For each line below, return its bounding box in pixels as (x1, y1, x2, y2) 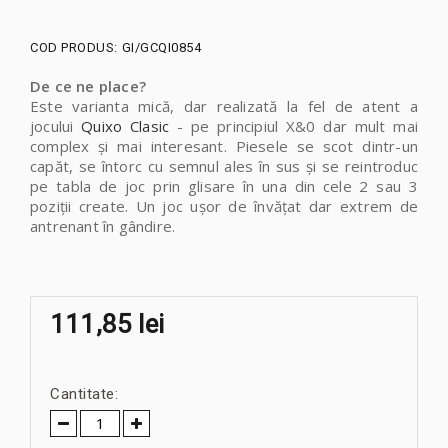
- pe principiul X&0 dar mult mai (169, 116, 418, 137)
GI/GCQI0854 (121, 40, 202, 56)
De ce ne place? (30, 76, 146, 97)
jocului (30, 116, 82, 137)
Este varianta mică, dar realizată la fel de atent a (30, 96, 418, 117)
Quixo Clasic (81, 116, 170, 137)
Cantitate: (50, 385, 118, 404)
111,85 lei (50, 309, 164, 340)
